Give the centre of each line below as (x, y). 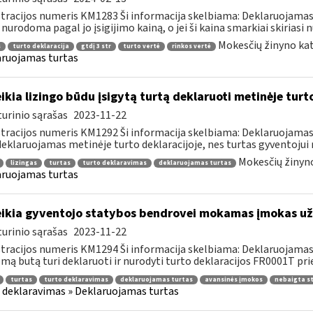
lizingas (23, 163)
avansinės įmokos (233, 279)
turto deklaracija (41, 46)
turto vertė (141, 46)
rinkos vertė (191, 46)
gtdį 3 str (96, 46)
